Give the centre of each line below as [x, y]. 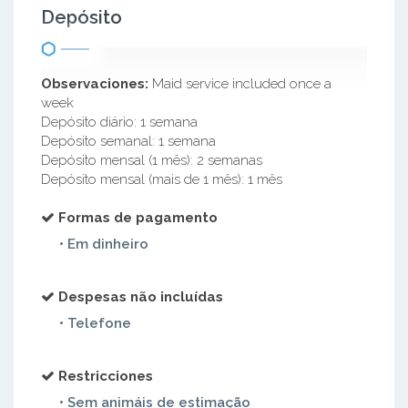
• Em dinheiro [104, 244]
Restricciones [106, 376]
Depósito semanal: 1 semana [128, 141]
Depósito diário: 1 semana [119, 122]
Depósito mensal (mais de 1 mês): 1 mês [162, 179]
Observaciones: [95, 84]
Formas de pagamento [138, 218]
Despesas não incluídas [141, 297]
